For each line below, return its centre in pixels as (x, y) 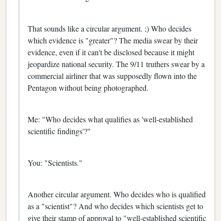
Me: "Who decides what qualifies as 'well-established (110, 119)
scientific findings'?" (59, 131)
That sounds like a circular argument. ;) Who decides (110, 28)
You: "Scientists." (55, 162)
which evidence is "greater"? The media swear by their (113, 40)
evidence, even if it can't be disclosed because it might (111, 52)
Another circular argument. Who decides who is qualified (117, 194)
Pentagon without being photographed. (88, 87)
